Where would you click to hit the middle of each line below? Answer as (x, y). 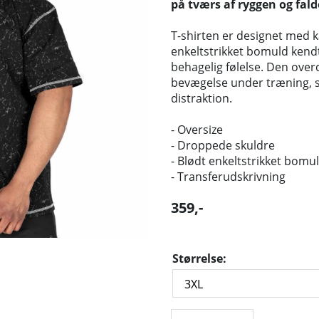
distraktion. (202, 99)
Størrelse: (199, 259)
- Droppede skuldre (223, 146)
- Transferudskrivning (228, 177)
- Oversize (197, 130)
